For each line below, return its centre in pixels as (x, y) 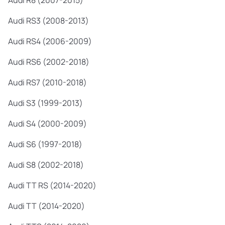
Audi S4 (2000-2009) (47, 124)
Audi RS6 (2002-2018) (49, 62)
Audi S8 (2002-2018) (46, 165)
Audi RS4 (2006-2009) (50, 41)
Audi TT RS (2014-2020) (52, 185)
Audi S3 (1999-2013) (45, 103)
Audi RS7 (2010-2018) (47, 82)
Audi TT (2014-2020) (46, 206)
